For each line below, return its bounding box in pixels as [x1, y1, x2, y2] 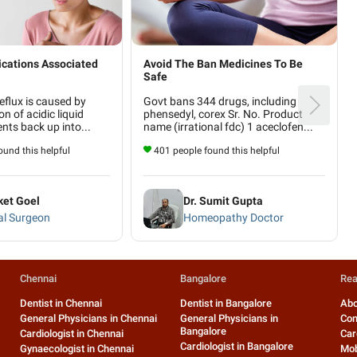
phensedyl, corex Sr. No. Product [143, 108, 303, 121]
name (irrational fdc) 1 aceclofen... [143, 120, 313, 134]
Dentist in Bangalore [180, 297, 273, 310]
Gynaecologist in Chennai [20, 343, 135, 355]
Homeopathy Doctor [183, 210, 284, 224]
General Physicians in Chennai [20, 312, 158, 325]
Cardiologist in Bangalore [180, 340, 294, 353]
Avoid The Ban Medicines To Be [143, 57, 303, 71]
